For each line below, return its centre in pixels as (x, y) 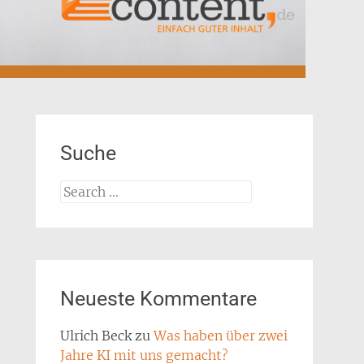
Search (80, 189)
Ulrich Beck (95, 336)
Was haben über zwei (220, 336)
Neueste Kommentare (158, 299)
